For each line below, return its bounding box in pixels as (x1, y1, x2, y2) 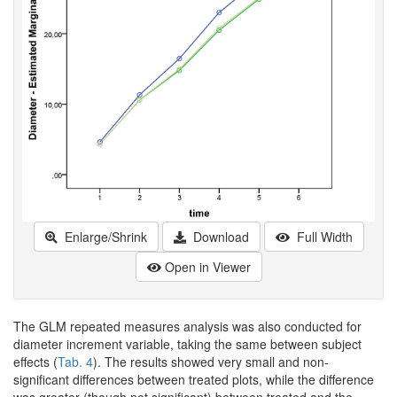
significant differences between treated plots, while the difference (13, 370, 374, 389)
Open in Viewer (164, 258, 251, 276)
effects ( (13, 353, 58, 371)
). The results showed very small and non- (93, 353, 329, 371)
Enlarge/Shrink (60, 228, 147, 246)
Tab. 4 (58, 353, 93, 371)
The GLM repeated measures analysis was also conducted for (13, 317, 362, 336)
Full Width (292, 228, 353, 246)
